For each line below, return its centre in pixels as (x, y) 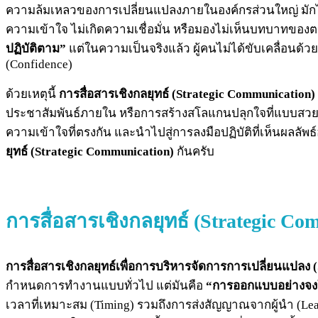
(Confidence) (39, 64)
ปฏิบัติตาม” (36, 48)
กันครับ (196, 151)
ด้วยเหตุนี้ (32, 94)
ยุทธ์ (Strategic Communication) (91, 151)
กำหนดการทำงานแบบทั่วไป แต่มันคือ (106, 285)
